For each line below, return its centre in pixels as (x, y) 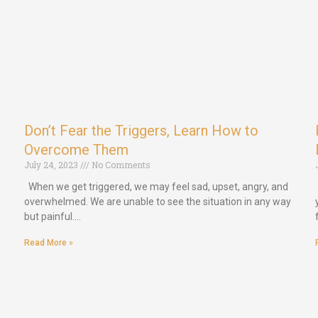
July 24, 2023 (52, 164)
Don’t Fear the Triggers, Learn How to (141, 130)
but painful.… (53, 216)
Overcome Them (76, 149)
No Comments (120, 164)
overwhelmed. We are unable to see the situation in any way (158, 201)
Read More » (49, 242)
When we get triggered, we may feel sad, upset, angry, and (156, 186)
